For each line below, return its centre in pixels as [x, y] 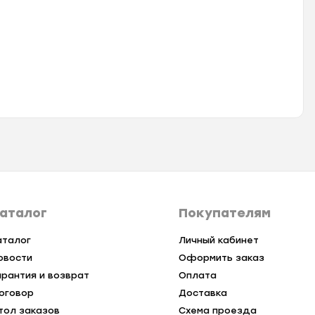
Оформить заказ [221, 258]
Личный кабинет [218, 240]
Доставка [202, 293]
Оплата [197, 276]
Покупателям [224, 213]
